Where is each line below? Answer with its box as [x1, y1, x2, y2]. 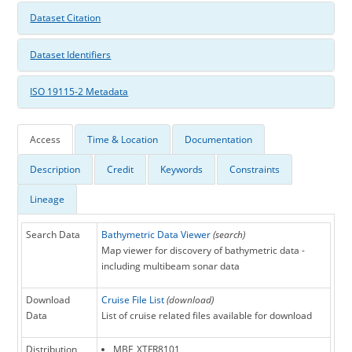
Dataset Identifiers [30, 48, 112, 62]
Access [30, 133, 61, 147]
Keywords [160, 163, 203, 177]
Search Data [26, 228, 81, 242]
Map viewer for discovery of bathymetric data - [101, 244, 306, 258]
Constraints [229, 163, 280, 177]
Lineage [30, 192, 65, 207]
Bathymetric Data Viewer [101, 228, 211, 242]
